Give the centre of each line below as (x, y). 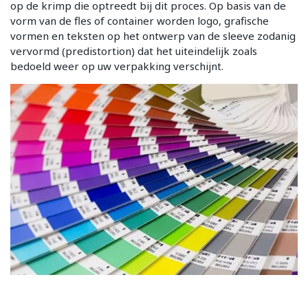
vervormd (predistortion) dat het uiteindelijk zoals (134, 51)
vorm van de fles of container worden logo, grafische (140, 20)
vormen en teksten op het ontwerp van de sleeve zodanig (153, 35)
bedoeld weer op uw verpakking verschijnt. (117, 66)
